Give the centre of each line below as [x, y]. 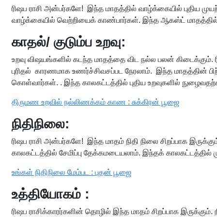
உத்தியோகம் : [50, 194]
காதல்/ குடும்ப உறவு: [69, 42]
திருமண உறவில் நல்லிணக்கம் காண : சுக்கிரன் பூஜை [95, 102]
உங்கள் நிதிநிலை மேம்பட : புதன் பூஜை [71, 172]
